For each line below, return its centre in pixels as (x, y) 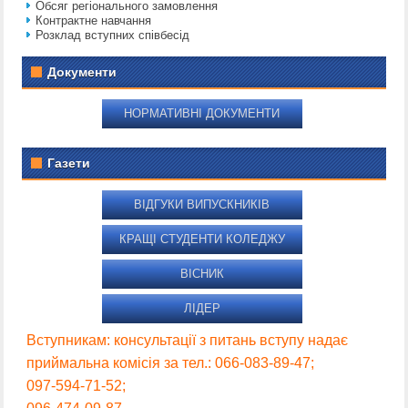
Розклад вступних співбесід (113, 36)
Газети (69, 163)
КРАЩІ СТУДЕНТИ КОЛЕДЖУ (202, 240)
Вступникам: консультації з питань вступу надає (188, 341)
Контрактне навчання (94, 21)
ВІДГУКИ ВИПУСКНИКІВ (202, 205)
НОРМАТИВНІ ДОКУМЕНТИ (202, 114)
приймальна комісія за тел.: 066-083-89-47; (171, 363)
